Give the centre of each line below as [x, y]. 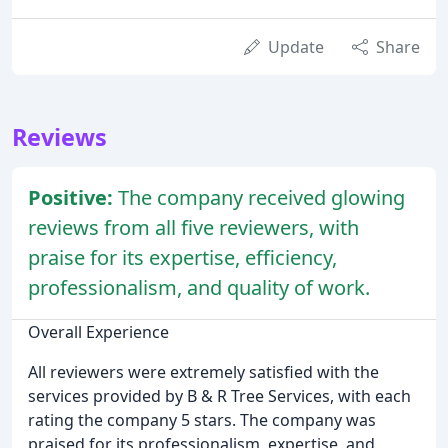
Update [296, 46]
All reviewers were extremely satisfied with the [203, 371]
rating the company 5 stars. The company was [202, 419]
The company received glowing [261, 197]
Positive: [73, 197]
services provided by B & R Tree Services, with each [219, 395]
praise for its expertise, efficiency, [182, 257]
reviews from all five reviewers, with [193, 227]
